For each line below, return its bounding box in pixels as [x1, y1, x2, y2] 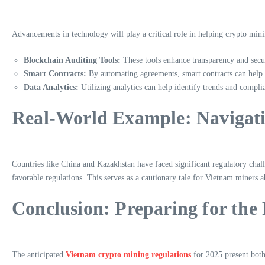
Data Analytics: [24, 82, 79, 92]
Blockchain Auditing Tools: [24, 55, 121, 64]
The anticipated [12, 250, 66, 259]
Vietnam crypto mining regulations [66, 250, 191, 259]
